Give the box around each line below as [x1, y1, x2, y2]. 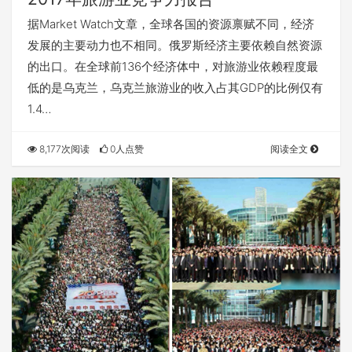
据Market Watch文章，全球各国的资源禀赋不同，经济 [27, 16, 314, 32]
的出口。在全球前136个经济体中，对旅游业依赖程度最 [27, 59, 318, 75]
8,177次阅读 [37, 143, 90, 156]
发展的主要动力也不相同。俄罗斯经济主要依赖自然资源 [27, 38, 322, 53]
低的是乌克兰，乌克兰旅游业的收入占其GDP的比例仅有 [27, 80, 323, 96]
